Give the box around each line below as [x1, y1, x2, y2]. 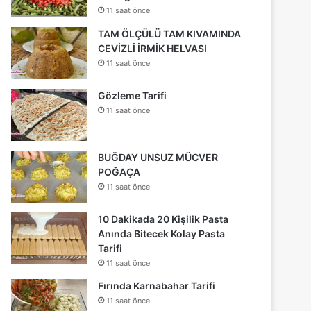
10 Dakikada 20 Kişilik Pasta [98, 212, 229, 225]
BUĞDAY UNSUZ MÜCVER [98, 151, 219, 163]
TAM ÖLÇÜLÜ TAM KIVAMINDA [98, 27, 242, 40]
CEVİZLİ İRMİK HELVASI [98, 42, 208, 54]
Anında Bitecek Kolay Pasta [98, 227, 226, 239]
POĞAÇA [98, 165, 141, 178]
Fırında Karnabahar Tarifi [98, 279, 216, 292]
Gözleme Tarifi [98, 89, 167, 101]
